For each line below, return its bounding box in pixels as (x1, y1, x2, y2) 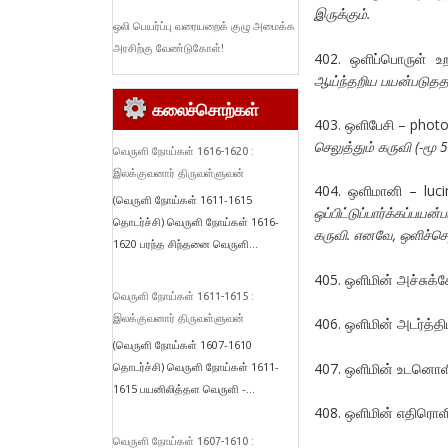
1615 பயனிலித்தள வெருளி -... (113, 380, 255, 396)
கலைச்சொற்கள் (151, 99, 258, 119)
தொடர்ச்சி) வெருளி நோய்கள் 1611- (113, 358, 279, 374)
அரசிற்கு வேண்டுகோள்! (113, 41, 224, 54)
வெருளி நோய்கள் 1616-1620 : (113, 144, 254, 157)
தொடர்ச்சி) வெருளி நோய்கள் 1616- (113, 213, 279, 229)
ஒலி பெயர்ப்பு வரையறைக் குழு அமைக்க (113, 19, 295, 32)
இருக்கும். (313, 4, 370, 24)
